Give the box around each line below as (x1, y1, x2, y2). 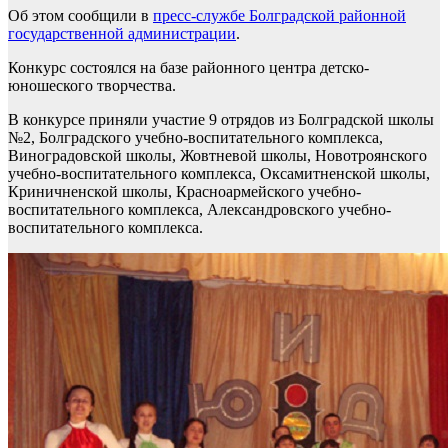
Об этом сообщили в (8, 6, 153, 24)
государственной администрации (8, 24, 236, 42)
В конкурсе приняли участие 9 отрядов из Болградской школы (8, 110, 434, 128)
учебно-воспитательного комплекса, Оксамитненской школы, (8, 164, 430, 182)
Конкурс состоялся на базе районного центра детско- (8, 58, 369, 76)
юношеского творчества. (8, 76, 176, 94)
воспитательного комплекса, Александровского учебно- (8, 200, 391, 218)
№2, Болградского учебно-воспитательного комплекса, (8, 128, 383, 146)
